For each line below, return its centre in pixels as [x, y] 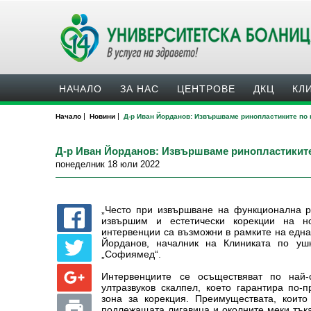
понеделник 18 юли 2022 [108, 164]
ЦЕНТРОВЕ [206, 89]
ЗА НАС [140, 89]
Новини [102, 116]
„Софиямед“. [132, 254]
